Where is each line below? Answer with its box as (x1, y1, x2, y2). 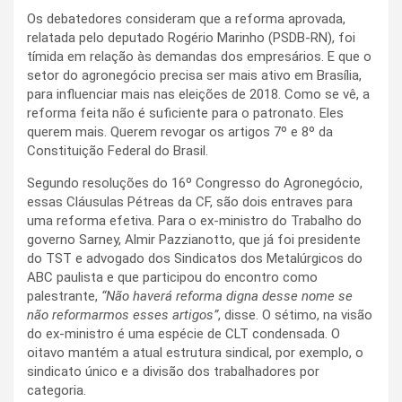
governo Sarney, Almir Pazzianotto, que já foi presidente (27, 231, 361, 248)
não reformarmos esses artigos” (27, 306, 218, 323)
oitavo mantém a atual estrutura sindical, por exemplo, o (27, 344, 363, 361)
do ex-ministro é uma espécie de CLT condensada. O (27, 325, 340, 342)
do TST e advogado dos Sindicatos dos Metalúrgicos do (27, 249, 363, 267)
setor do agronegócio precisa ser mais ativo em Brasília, (27, 66, 362, 83)
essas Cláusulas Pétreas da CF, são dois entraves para (27, 193, 353, 210)
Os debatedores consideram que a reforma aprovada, (27, 10, 345, 27)
